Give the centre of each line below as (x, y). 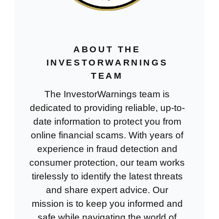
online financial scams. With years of (107, 135)
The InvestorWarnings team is (107, 94)
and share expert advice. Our (107, 190)
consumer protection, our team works (107, 162)
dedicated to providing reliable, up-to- (107, 108)
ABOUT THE (107, 49)
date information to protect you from (107, 121)
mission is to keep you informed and (107, 203)
